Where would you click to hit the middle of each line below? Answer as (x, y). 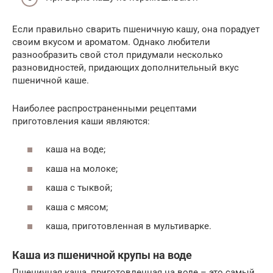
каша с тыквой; (79, 188)
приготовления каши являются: (81, 121)
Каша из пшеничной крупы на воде (102, 255)
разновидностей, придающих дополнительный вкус (126, 67)
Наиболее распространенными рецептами (105, 108)
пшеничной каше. (51, 80)
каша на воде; (76, 149)
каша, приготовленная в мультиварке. (129, 226)
